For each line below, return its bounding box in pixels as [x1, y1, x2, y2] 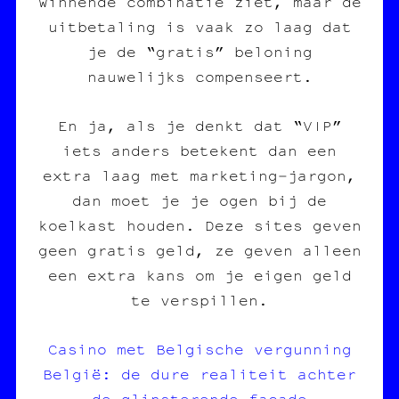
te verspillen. [131, 289, 268, 310]
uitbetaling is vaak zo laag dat [47, 16, 352, 37]
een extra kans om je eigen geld [47, 265, 352, 285]
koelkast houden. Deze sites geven [37, 215, 362, 235]
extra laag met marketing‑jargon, [43, 165, 356, 185]
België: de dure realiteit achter [43, 363, 356, 384]
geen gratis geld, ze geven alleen [37, 240, 362, 260]
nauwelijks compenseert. [86, 66, 313, 86]
